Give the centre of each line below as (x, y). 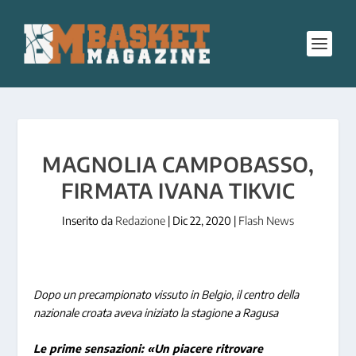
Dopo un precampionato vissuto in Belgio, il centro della (166, 294)
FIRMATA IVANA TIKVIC (178, 190)
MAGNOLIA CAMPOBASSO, (178, 164)
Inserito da (89, 221)
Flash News (266, 221)
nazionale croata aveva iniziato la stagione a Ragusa (156, 313)
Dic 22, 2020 (202, 221)
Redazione (140, 221)
